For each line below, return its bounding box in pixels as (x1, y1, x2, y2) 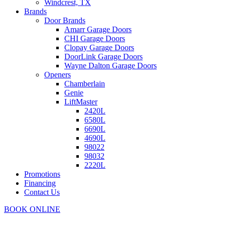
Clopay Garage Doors (64, 43, 134, 52)
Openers (44, 70, 71, 79)
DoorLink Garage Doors (64, 52, 143, 61)
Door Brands (44, 16, 85, 25)
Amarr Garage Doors (64, 25, 132, 34)
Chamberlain (64, 79, 105, 88)
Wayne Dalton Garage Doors (64, 61, 157, 70)
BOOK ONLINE (4, 205, 60, 213)
